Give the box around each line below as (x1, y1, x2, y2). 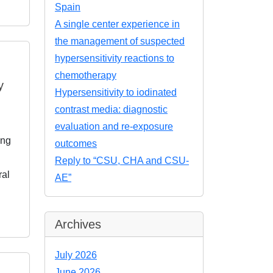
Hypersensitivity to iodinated (55, 87, 177, 97)
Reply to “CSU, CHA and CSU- (55, 155, 189, 166)
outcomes (55, 138, 97, 149)
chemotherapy (55, 70, 116, 80)
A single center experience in (55, 19, 180, 29)
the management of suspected (55, 36, 185, 46)
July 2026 (55, 250, 97, 260)
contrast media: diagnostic (55, 104, 168, 115)
